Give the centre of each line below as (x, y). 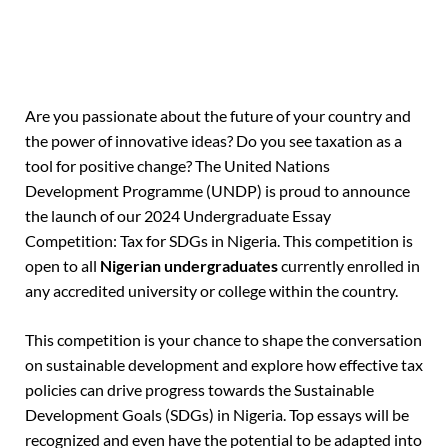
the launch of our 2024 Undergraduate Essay (178, 216)
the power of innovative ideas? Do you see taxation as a (213, 141)
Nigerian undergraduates (189, 266)
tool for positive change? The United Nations (177, 166)
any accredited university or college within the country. (211, 291)
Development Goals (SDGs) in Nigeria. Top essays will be (217, 415)
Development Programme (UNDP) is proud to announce (217, 191)
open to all (62, 266)
